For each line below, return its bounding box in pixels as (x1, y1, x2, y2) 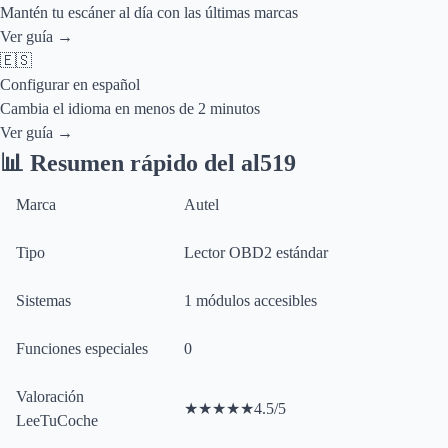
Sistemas (16, 292, 71, 309)
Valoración (16, 388, 84, 405)
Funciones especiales (16, 340, 148, 357)
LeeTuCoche (16, 412, 98, 429)
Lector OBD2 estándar (184, 244, 328, 261)
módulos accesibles (192, 292, 317, 309)
